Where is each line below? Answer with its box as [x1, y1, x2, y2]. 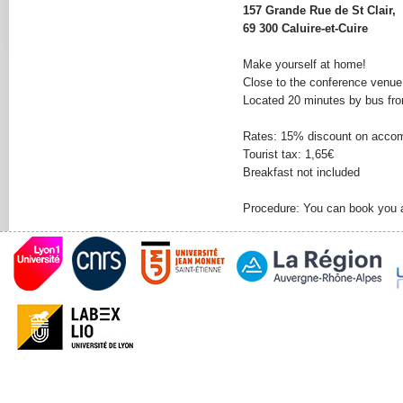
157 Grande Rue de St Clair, [243, 4, 397, 17]
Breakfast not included [243, 166, 361, 179]
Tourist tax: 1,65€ [243, 148, 335, 161]
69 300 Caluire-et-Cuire [243, 22, 369, 35]
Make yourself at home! [243, 58, 367, 71]
